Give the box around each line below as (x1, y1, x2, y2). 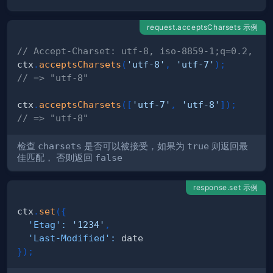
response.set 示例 (193, 182, 258, 192)
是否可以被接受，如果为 (82, 141, 187, 152)
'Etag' (28, 219, 61, 230)
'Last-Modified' (28, 232, 110, 243)
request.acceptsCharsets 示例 (147, 22, 258, 32)
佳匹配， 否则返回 (17, 152, 95, 164)
